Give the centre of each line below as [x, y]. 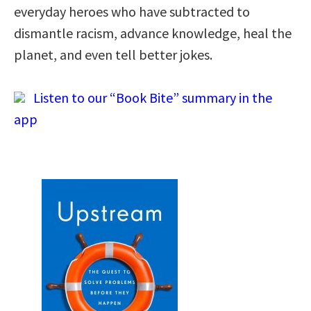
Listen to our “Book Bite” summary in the [149, 97]
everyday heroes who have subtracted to [132, 11]
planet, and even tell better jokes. [113, 54]
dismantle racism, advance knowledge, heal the [153, 33]
